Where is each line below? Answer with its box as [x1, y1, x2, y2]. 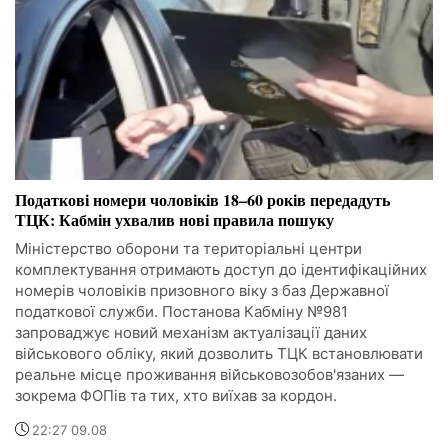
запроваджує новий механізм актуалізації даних [15, 323, 367, 343]
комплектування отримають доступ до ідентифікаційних [15, 260, 427, 280]
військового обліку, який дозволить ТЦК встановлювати [15, 344, 423, 364]
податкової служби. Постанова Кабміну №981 [15, 302, 348, 322]
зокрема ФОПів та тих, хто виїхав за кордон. [15, 386, 337, 406]
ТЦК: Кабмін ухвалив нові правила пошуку [15, 208, 334, 232]
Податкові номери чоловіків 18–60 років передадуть [15, 188, 390, 212]
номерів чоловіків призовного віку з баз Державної [15, 281, 389, 301]
